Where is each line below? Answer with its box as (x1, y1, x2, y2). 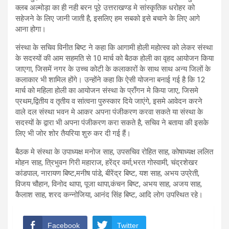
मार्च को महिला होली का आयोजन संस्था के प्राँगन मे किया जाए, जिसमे (15, 85, 198, 95)
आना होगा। (15, 24, 46, 34)
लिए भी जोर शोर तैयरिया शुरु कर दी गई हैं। (15, 128, 131, 138)
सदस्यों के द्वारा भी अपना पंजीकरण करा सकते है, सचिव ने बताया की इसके (15, 118, 209, 127)
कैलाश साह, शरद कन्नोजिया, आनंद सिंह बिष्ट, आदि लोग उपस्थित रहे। (15, 190, 203, 199)
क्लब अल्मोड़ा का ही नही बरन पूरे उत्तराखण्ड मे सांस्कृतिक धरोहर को (15, 3, 195, 12)
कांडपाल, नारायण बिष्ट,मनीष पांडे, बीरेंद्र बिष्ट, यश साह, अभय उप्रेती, (15, 168, 199, 178)
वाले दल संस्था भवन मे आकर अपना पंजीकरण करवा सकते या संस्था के (15, 107, 203, 117)
